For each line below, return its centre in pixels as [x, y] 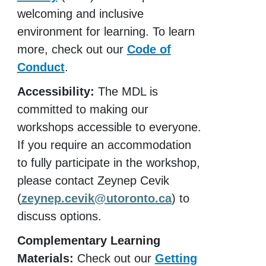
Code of [149, 49]
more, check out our [72, 49]
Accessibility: [56, 91]
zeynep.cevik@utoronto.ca [96, 198]
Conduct [41, 67]
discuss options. [59, 216]
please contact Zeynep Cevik [93, 180]
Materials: [45, 258]
